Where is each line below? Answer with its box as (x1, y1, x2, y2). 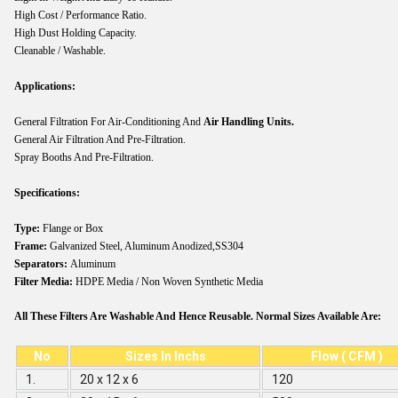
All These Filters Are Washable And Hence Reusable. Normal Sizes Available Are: (14, 309, 381, 322)
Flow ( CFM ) (311, 348, 383, 363)
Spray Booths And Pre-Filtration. (14, 150, 154, 163)
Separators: (14, 257, 68, 270)
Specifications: (14, 186, 80, 199)
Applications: (14, 79, 76, 92)
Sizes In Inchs (124, 348, 206, 363)
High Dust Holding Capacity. (14, 26, 137, 39)
